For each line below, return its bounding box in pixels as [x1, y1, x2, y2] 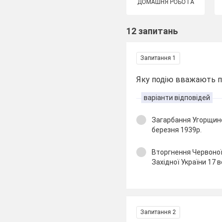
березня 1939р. [152, 126, 202, 134]
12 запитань [126, 26, 178, 36]
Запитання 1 [140, 55, 176, 61]
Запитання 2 [140, 209, 176, 216]
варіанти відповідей [144, 94, 211, 102]
